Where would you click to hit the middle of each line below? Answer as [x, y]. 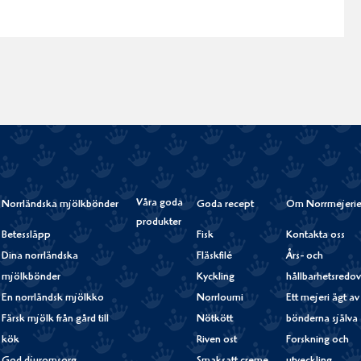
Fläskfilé [215, 256]
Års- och [305, 256]
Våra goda [160, 203]
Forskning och [318, 340]
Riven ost [217, 340]
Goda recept [226, 205]
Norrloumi [220, 298]
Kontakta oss [316, 235]
